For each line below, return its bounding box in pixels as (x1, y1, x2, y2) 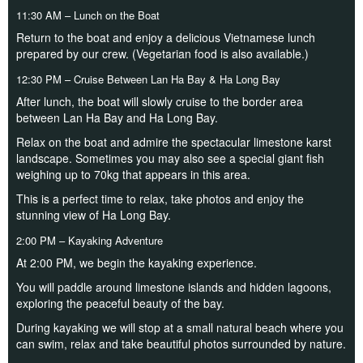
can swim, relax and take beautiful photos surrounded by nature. (16, 335, 346, 352)
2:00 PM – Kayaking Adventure (16, 232, 163, 248)
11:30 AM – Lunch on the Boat (16, 6, 160, 23)
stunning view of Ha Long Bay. (16, 206, 171, 223)
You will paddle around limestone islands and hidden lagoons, (16, 278, 331, 295)
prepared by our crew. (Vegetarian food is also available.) (16, 45, 309, 62)
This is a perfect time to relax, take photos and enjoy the (16, 190, 304, 207)
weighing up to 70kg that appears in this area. (16, 165, 250, 182)
